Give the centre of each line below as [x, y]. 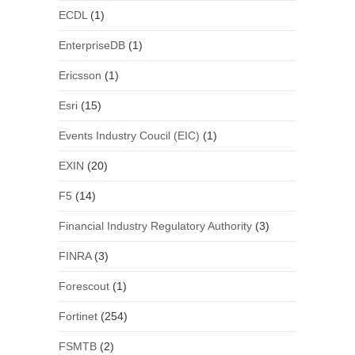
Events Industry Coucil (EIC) [129, 136]
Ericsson [80, 76]
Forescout [84, 286]
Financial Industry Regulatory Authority [155, 226]
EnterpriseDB [92, 46]
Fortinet [78, 317]
